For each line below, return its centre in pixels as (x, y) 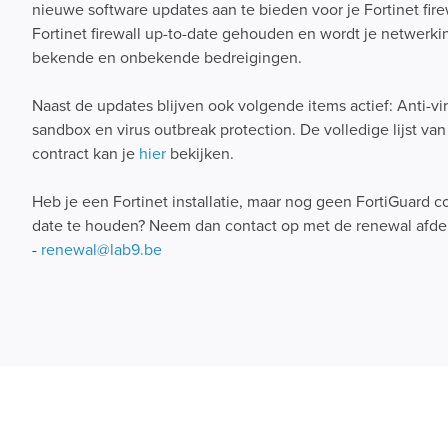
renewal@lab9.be (101, 250)
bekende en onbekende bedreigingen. (167, 58)
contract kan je (85, 154)
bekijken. (200, 154)
